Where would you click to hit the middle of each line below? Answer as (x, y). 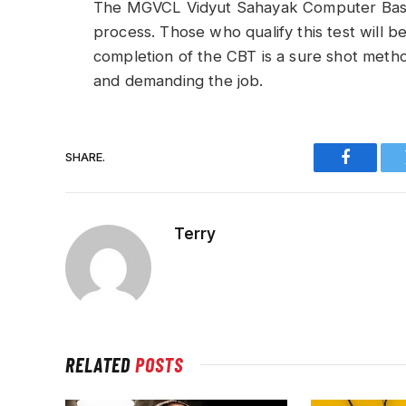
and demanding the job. (179, 80)
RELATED (101, 364)
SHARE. (85, 157)
